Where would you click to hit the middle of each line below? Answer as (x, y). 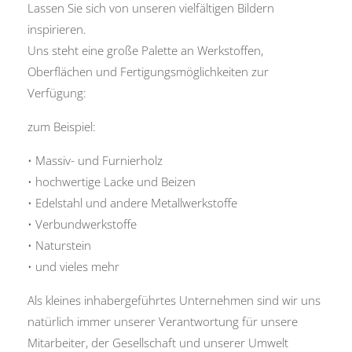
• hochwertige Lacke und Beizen (112, 181)
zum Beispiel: (62, 126)
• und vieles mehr (73, 266)
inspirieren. (57, 29)
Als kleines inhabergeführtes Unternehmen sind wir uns (174, 300)
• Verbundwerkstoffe (82, 224)
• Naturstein (59, 245)
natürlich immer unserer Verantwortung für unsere (163, 321)
